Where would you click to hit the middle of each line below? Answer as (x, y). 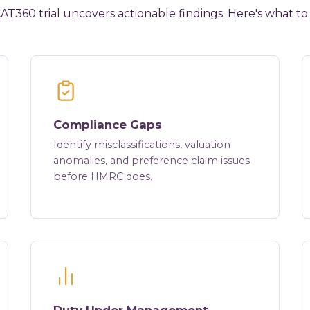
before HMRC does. (102, 177)
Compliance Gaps (107, 125)
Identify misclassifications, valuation (142, 145)
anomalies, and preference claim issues (151, 161)
